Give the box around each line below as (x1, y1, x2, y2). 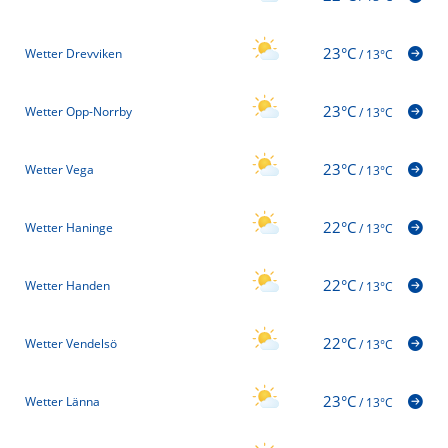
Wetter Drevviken (25, 44, 122, 62)
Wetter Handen (25, 276, 110, 294)
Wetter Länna (25, 392, 100, 410)
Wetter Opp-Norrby (25, 102, 132, 120)
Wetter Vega (25, 160, 94, 178)
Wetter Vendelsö (25, 334, 117, 352)
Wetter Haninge (25, 218, 113, 236)
